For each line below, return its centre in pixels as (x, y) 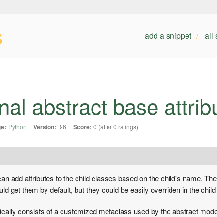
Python (17, 127)
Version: (45, 127)
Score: (82, 127)
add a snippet (168, 36)
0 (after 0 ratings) (116, 127)
